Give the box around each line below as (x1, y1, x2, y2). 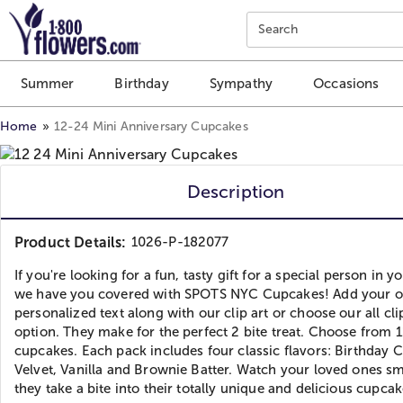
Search (257, 22, 299, 36)
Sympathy (209, 76, 273, 92)
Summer (20, 76, 75, 92)
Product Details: (14, 234, 127, 250)
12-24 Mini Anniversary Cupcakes (53, 119, 248, 133)
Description (186, 181, 285, 201)
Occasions (313, 76, 380, 92)
